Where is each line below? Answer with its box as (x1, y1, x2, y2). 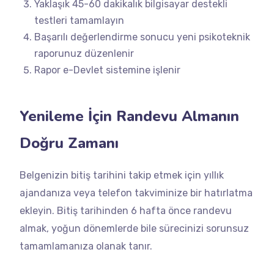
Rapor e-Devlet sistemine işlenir (34, 64, 180, 76)
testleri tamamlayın (34, 15, 124, 26)
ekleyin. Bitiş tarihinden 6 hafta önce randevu (20, 205, 232, 217)
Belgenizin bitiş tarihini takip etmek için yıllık (20, 169, 224, 181)
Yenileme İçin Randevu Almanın (20, 106, 239, 126)
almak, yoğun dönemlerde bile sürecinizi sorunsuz (20, 223, 249, 234)
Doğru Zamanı (20, 133, 119, 153)
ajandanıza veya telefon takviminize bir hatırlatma (20, 187, 253, 199)
